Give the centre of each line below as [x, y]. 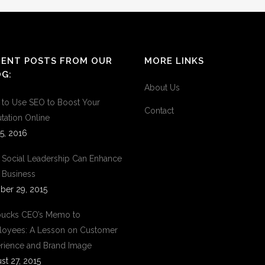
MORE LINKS [174, 61]
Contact [159, 111]
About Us [162, 88]
